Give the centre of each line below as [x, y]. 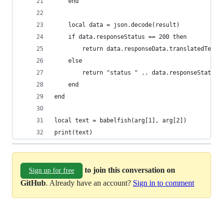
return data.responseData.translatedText [136, 49]
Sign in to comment [164, 183]
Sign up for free [52, 170]
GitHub [33, 183]
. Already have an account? [89, 183]
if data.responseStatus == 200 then [120, 37]
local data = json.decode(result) [117, 25]
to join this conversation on [130, 170]
